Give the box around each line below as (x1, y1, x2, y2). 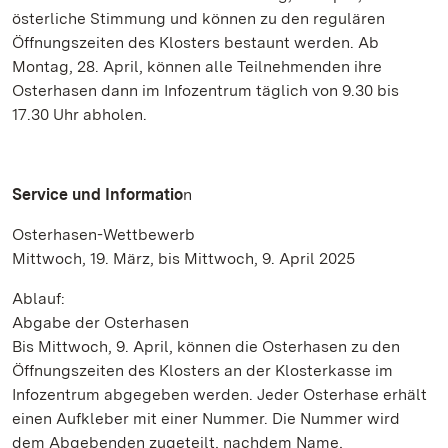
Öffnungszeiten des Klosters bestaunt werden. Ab (12, 33, 379, 52)
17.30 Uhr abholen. (12, 105, 147, 124)
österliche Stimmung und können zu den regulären (12, 9, 385, 28)
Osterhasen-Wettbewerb (12, 225, 195, 244)
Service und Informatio (12, 185, 183, 204)
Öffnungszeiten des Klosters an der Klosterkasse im (12, 361, 393, 380)
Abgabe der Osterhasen (12, 313, 189, 332)
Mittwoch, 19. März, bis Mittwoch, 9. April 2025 (12, 249, 355, 268)
